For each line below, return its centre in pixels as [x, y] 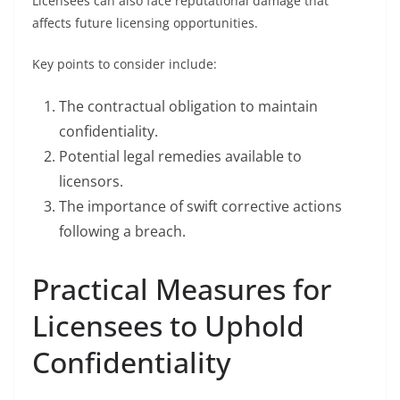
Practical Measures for [182, 289]
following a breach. [122, 231]
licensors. [91, 181]
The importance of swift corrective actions [200, 206]
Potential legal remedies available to [180, 156]
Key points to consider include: [125, 64]
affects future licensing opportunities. [145, 23]
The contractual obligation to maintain [188, 106]
